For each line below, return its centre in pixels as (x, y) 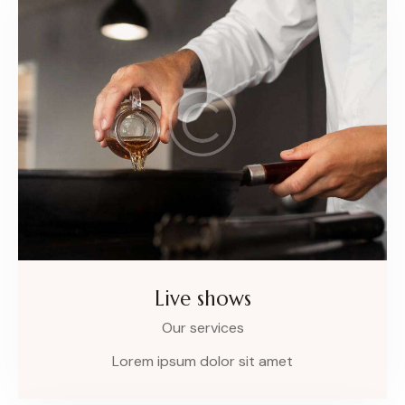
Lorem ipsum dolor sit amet (202, 361)
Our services (202, 328)
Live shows (202, 298)
